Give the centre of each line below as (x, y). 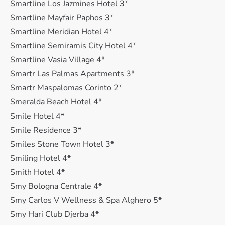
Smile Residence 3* (46, 130)
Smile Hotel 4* (37, 116)
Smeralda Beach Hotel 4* (56, 102)
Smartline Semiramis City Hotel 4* (73, 46)
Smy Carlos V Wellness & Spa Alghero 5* (86, 200)
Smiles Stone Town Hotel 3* (62, 144)
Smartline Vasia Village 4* (58, 60)
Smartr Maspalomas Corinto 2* (66, 88)
